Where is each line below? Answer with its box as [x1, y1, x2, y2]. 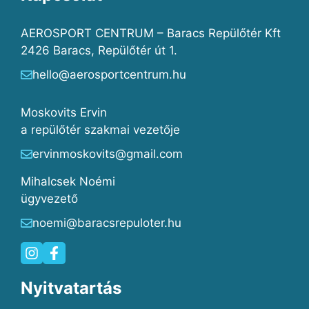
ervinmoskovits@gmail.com [32, 147, 183, 161]
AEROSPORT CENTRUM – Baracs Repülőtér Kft [21, 26, 281, 41]
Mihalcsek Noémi [21, 175, 115, 189]
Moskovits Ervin [21, 106, 107, 120]
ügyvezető [21, 192, 78, 206]
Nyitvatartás [21, 278, 121, 299]
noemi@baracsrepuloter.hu [32, 216, 181, 230]
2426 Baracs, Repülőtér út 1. [21, 43, 177, 58]
